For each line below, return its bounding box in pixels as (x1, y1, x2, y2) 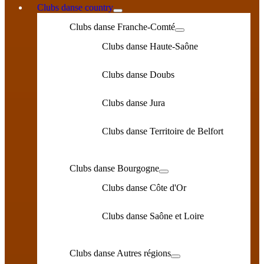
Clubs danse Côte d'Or (102, 183, 186, 193)
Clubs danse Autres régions (70, 248, 171, 258)
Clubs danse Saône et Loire (102, 211, 204, 221)
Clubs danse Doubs (102, 70, 174, 80)
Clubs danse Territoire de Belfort (102, 126, 223, 136)
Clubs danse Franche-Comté (70, 22, 175, 32)
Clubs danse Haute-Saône (102, 41, 198, 51)
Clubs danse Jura (102, 98, 165, 108)
